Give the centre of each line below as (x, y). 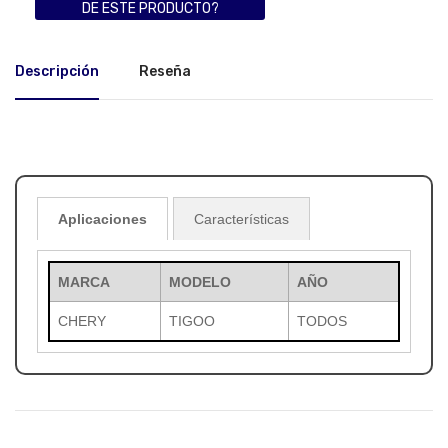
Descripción (57, 72)
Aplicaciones (102, 219)
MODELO (200, 282)
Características (241, 219)
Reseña (165, 72)
